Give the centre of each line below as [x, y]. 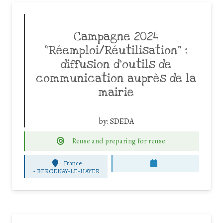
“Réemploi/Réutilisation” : [116, 51]
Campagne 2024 [116, 37]
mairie [116, 93]
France [73, 163]
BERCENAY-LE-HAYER [68, 171]
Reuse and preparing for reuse [119, 141]
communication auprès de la [116, 79]
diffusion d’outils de [116, 65]
